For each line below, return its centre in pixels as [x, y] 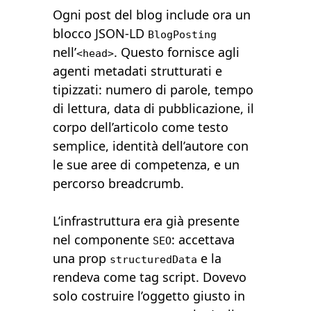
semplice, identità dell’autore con [151, 146]
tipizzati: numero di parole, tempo [153, 90]
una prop [82, 259]
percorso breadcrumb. [119, 184]
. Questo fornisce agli [177, 52]
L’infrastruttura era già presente [146, 221]
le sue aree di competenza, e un [146, 165]
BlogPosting [183, 35]
